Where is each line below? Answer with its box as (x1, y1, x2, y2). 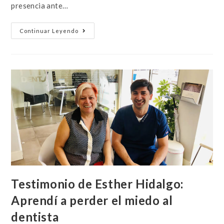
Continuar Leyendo (19, 27, 79, 34)
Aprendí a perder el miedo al (11, 192, 173, 207)
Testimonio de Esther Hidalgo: (11, 176, 183, 191)
